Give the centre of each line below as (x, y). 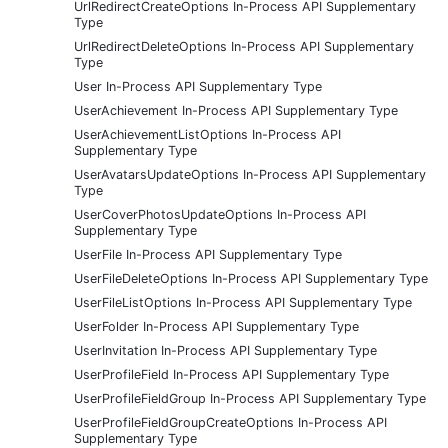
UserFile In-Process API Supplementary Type (208, 254)
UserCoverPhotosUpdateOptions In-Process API (220, 214)
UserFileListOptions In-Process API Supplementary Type (243, 302)
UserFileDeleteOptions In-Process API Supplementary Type (251, 278)
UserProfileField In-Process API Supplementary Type (231, 374)
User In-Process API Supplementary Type (198, 86)
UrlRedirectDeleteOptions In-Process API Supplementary (244, 46)
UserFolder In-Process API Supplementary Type (216, 326)
